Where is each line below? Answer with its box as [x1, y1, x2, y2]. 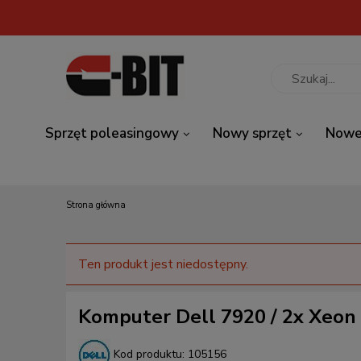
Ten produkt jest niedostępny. [78, 255, 248, 273]
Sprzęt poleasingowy [45, 124, 179, 143]
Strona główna [66, 199, 126, 211]
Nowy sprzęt [213, 124, 292, 143]
